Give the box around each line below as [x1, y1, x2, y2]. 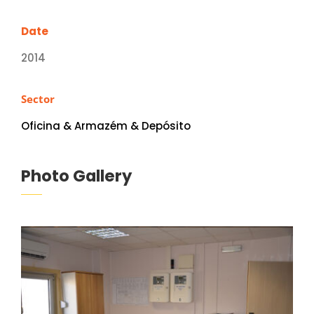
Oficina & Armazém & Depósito [20, 118, 191, 134]
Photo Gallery [20, 165, 132, 188]
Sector [20, 92, 55, 107]
